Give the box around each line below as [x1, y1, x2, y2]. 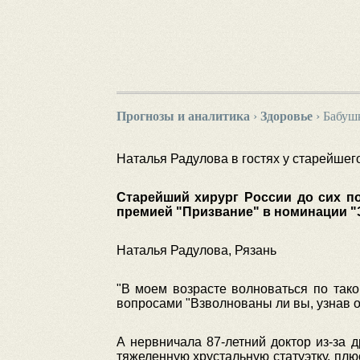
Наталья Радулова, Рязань [116, 243, 276, 257]
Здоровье [260, 109, 313, 123]
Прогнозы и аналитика [116, 109, 250, 123]
